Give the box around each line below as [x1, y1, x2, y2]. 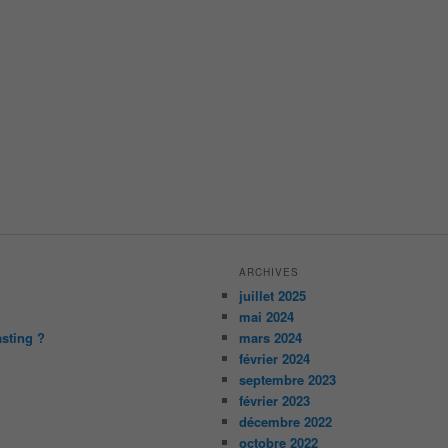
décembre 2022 [239, 411, 333, 431]
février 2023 [239, 390, 311, 410]
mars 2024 [239, 327, 303, 347]
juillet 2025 [239, 285, 307, 305]
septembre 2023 [239, 369, 337, 389]
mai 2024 [239, 306, 295, 326]
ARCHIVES [239, 264, 300, 279]
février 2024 [239, 348, 311, 368]
